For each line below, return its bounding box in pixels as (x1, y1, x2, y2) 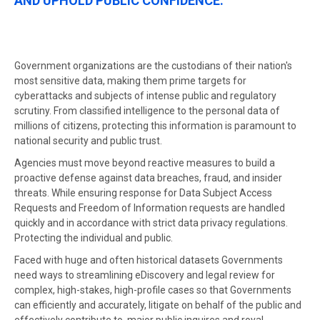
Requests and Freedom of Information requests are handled (14, 202, 285, 214)
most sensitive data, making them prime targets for (14, 75, 246, 86)
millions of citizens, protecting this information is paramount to (14, 120, 296, 131)
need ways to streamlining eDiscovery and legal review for (14, 269, 275, 281)
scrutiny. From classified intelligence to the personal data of (14, 105, 280, 116)
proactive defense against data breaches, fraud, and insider (14, 172, 282, 184)
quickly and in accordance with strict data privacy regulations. (14, 217, 288, 229)
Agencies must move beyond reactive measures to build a (14, 157, 275, 169)
